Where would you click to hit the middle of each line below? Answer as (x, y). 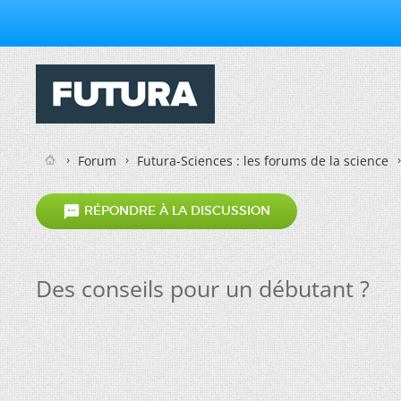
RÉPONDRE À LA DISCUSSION (175, 211)
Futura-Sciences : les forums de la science (263, 161)
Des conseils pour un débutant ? (203, 288)
